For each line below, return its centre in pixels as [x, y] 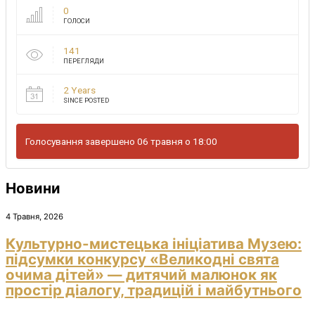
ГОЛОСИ [76, 21]
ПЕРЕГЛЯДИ [83, 60]
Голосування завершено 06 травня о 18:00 [122, 142]
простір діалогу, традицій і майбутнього [154, 290]
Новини [33, 188]
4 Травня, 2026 [34, 217]
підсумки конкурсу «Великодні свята [142, 259]
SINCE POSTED [86, 101]
